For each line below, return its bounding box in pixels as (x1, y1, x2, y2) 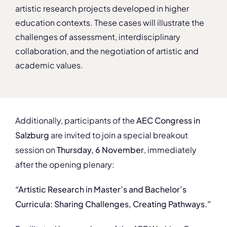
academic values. (15, 59, 83, 70)
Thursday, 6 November (57, 144, 144, 155)
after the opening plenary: (15, 159, 115, 170)
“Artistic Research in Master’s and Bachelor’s (15, 183, 186, 195)
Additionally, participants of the (15, 115, 136, 126)
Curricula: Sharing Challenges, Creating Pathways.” (15, 198, 211, 209)
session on (15, 144, 57, 155)
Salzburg (15, 129, 49, 140)
